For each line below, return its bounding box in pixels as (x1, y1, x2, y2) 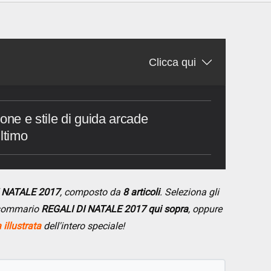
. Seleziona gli (160, 186, 219, 198)
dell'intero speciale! (41, 220, 125, 232)
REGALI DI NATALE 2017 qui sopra (41, 203, 188, 215)
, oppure (188, 203, 222, 215)
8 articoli (123, 186, 160, 198)
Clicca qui (149, 56, 196, 69)
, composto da (60, 186, 123, 198)
